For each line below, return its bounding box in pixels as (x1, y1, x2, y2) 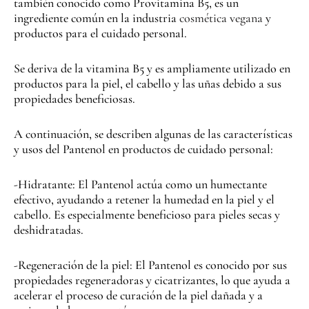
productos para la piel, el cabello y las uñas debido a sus (14, 76, 281, 92)
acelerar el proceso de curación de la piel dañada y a (14, 287, 263, 303)
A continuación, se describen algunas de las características (14, 126, 292, 141)
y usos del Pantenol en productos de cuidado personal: (14, 141, 273, 157)
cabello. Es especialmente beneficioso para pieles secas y (14, 206, 280, 222)
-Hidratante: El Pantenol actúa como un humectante (14, 176, 267, 192)
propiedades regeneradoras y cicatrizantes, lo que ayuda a (14, 272, 290, 288)
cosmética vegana (179, 10, 263, 26)
